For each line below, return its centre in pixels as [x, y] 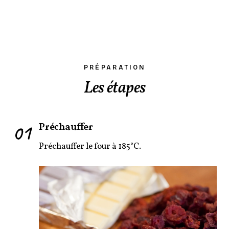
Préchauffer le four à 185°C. [90, 146]
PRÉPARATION [114, 67]
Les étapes [114, 88]
